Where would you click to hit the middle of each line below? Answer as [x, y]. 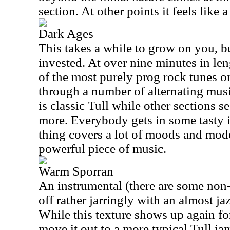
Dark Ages [66, 34]
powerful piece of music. [102, 149]
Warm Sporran [76, 171]
